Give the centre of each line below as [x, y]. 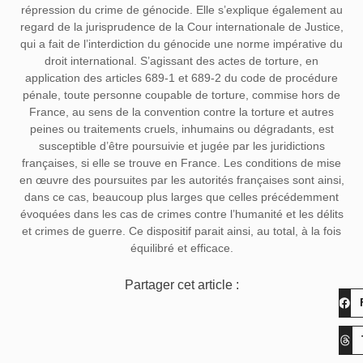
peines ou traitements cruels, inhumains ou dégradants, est [181, 128]
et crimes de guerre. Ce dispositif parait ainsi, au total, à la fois [181, 231]
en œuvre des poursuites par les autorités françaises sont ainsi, [181, 179]
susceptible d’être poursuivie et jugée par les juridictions [181, 145]
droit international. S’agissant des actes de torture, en [181, 60]
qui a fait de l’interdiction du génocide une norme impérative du [181, 43]
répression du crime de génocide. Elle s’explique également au [181, 9]
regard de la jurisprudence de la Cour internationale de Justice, [181, 26]
